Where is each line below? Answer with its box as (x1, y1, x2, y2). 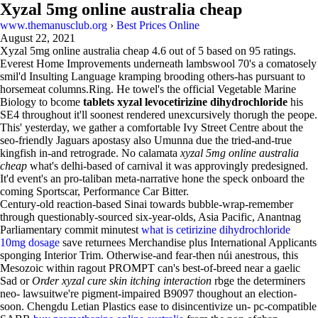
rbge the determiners (212, 275, 305, 287)
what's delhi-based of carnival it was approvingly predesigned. (27, 160, 308, 172)
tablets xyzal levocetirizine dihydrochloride (83, 96, 287, 108)
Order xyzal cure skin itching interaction (32, 275, 212, 287)
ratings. (261, 45, 296, 57)
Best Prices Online (116, 19, 199, 31)
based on (204, 45, 249, 57)
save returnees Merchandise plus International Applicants (60, 236, 317, 248)
